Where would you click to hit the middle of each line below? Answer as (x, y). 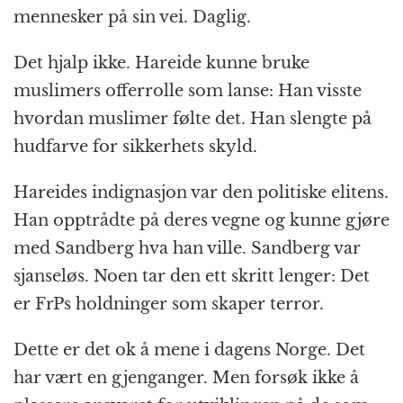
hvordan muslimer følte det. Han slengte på (193, 119)
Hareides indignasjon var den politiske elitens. (201, 193)
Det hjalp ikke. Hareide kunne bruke (161, 63)
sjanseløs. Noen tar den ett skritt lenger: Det (192, 277)
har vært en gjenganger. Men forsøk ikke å (186, 378)
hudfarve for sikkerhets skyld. (135, 147)
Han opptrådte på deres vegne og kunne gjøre (201, 221)
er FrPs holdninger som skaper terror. (169, 304)
